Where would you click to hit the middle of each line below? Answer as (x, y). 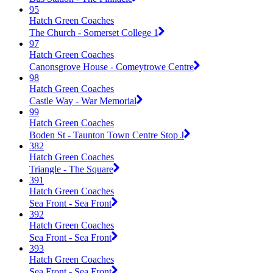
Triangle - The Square (71, 169)
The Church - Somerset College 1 (94, 32)
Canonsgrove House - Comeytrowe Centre (112, 66)
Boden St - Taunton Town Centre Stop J (107, 135)
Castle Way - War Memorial (83, 101)
